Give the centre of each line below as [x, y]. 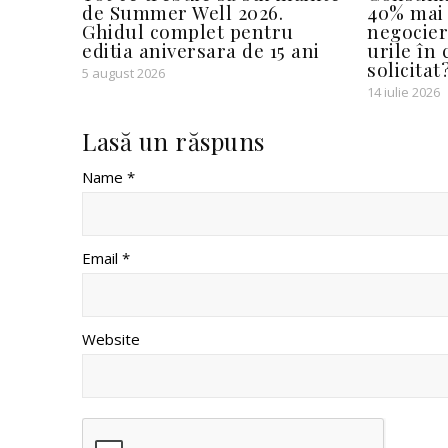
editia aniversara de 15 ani [201, 49]
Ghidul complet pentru [188, 30]
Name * [108, 176]
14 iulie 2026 [403, 91]
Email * [106, 257]
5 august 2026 [123, 72]
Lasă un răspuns [173, 140]
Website [111, 338]
